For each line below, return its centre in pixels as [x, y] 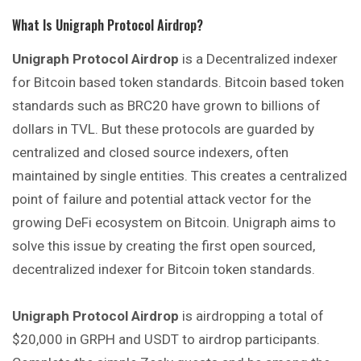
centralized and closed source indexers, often [150, 153]
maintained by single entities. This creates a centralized [180, 176]
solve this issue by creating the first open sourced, [164, 246]
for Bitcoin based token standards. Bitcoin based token [178, 83]
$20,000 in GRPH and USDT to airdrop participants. [166, 339]
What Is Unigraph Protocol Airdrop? [108, 25]
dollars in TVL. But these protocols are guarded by [163, 129]
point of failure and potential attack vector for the [162, 199]
